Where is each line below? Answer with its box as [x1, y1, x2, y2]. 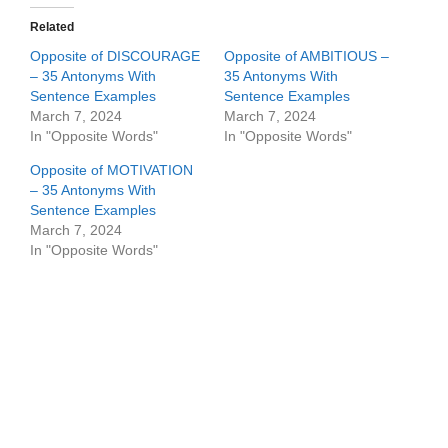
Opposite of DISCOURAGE [30, 48, 200, 64]
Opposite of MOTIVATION [30, 162, 193, 178]
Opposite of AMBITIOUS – [224, 48, 389, 64]
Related [30, 20, 74, 34]
